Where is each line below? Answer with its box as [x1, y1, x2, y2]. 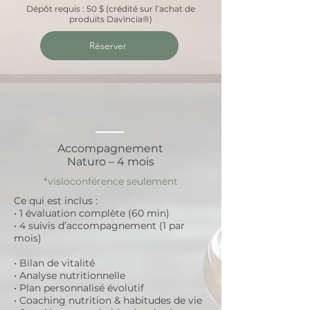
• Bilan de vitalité [14, 257, 95, 269]
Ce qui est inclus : [14, 194, 98, 207]
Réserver [89, 39, 127, 52]
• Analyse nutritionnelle [14, 269, 125, 282]
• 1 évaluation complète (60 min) [14, 207, 170, 219]
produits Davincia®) [69, 14, 152, 24]
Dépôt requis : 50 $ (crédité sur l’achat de [26, 3, 195, 14]
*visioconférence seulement [44, 175, 178, 188]
